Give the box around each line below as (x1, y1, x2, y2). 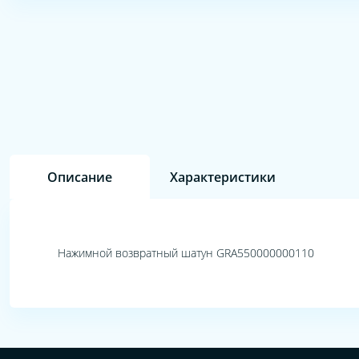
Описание (47, 167, 112, 186)
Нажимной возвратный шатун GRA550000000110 (58, 245, 314, 260)
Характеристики (170, 167, 276, 186)
